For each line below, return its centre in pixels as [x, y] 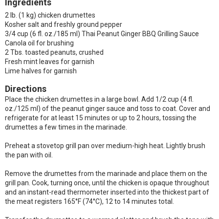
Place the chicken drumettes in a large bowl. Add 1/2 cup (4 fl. [99, 99]
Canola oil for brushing [39, 43]
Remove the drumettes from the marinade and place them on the [106, 174]
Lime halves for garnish [41, 71]
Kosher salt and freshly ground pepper [64, 24]
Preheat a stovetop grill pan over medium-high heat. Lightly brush [105, 146]
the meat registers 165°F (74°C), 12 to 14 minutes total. [89, 201]
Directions [26, 89]
